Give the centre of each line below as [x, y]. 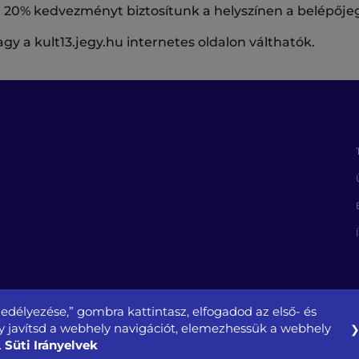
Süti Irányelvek [51, 345]
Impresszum [202, 345]
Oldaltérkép [118, 345]
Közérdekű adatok [302, 345]
